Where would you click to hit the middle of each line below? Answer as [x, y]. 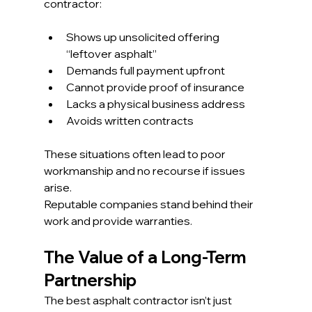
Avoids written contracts [130, 121]
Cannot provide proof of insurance [155, 87]
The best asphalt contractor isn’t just [139, 301]
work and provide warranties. [118, 221]
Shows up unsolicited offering [143, 37]
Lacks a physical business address [155, 104]
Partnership [90, 280]
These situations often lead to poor [135, 154]
